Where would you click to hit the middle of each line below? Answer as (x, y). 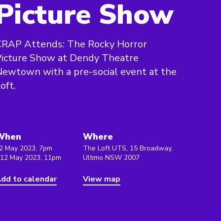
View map (102, 179)
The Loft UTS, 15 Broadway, (128, 148)
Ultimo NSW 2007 (111, 158)
